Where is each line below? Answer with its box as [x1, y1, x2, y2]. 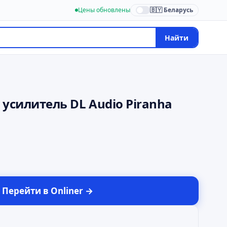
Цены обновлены [78, 6, 130, 14]
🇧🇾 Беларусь [150, 6, 193, 14]
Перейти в [2, 185, 51, 197]
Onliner [51, 185, 83, 197]
